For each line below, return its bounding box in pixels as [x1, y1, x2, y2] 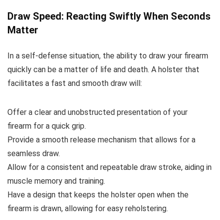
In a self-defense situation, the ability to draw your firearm [7, 51, 208, 60]
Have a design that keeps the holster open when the [7, 190, 189, 199]
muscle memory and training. [7, 176, 105, 186]
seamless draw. [7, 148, 60, 158]
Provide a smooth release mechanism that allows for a [7, 135, 195, 144]
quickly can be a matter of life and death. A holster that [7, 64, 199, 74]
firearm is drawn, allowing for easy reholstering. [7, 203, 168, 213]
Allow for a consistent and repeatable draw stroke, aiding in [7, 162, 212, 172]
